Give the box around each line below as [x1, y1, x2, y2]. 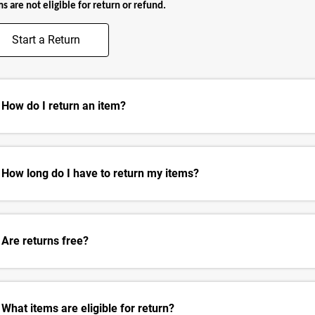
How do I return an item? [1, 99, 126, 113]
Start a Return [12, 33, 80, 47]
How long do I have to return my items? [1, 167, 199, 181]
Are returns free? [1, 234, 89, 248]
